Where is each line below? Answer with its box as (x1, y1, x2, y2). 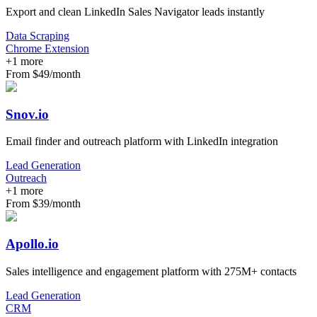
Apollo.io (6, 236, 59, 251)
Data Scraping (6, 29, 69, 42)
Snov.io (6, 106, 49, 122)
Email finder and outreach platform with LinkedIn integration (6, 135, 278, 148)
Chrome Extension (6, 42, 89, 54)
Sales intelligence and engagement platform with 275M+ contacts (6, 265, 296, 277)
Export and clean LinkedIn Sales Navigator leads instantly (6, 5, 265, 18)
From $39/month (6, 197, 81, 210)
